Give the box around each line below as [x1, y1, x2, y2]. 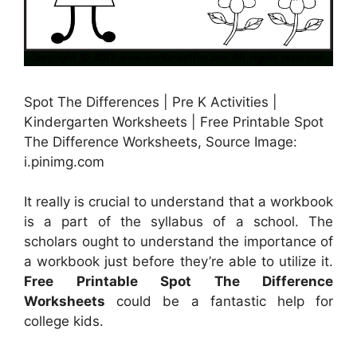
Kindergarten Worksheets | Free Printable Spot [24, 113, 324, 130]
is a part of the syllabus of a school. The [24, 214, 333, 230]
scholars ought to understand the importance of [24, 233, 333, 250]
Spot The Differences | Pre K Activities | [24, 93, 277, 110]
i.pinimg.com [24, 153, 104, 170]
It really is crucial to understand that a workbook [24, 194, 333, 210]
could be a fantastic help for [105, 293, 333, 310]
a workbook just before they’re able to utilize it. [24, 253, 333, 270]
